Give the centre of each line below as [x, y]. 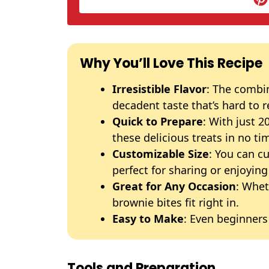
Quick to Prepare [158, 121]
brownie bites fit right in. [176, 202]
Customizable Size [161, 154]
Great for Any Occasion [174, 186]
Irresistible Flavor [159, 89]
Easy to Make [148, 219]
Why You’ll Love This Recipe [171, 63]
